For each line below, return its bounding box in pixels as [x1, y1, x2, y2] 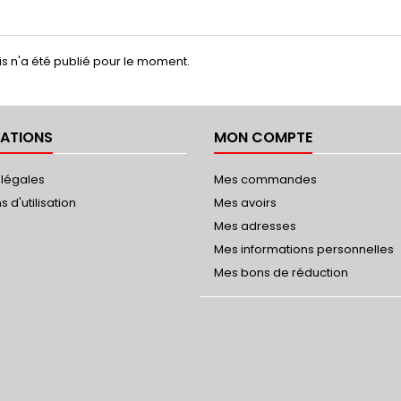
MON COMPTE [214, 127, 312, 148]
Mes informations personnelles [214, 241, 394, 258]
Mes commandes [214, 171, 317, 188]
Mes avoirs [214, 194, 277, 211]
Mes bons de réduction [214, 264, 348, 281]
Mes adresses [214, 218, 296, 235]
